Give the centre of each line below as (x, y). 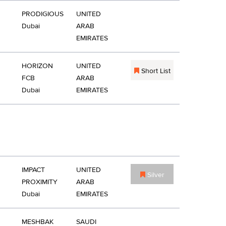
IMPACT (33, 170)
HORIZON (37, 66)
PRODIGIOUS (43, 14)
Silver (155, 175)
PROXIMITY (40, 182)
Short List (155, 71)
